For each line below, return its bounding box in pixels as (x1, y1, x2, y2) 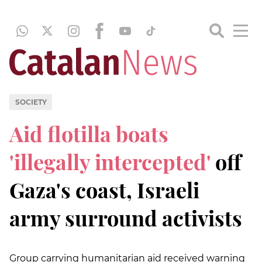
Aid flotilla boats (9, 119, 168, 147)
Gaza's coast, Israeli (9, 175, 199, 204)
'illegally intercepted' (9, 147, 215, 175)
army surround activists (9, 203, 242, 232)
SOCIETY (15, 97, 47, 106)
